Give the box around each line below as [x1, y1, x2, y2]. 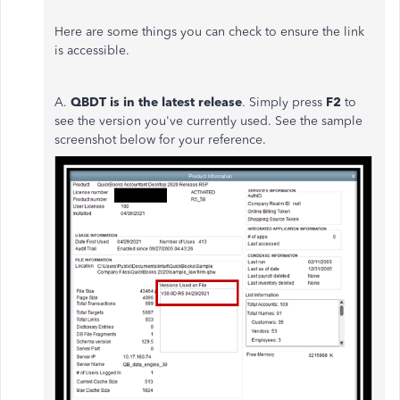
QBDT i [71, 95, 113, 110]
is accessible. [54, 43, 133, 58]
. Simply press [242, 95, 326, 110]
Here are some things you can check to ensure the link [54, 24, 364, 39]
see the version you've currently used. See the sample [54, 113, 362, 129]
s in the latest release [113, 95, 242, 110]
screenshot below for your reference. [54, 132, 270, 147]
